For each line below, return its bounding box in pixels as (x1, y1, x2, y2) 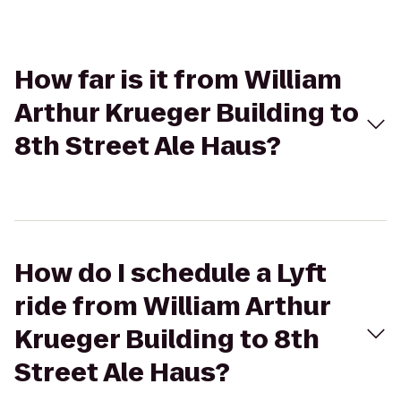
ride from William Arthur (14, 289, 330, 324)
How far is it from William (14, 63, 342, 98)
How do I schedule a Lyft (14, 256, 327, 291)
